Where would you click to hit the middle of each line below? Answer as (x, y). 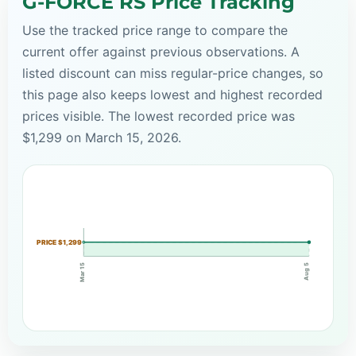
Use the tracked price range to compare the (155, 30)
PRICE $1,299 (59, 243)
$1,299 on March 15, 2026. (102, 137)
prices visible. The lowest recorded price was (159, 116)
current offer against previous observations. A (161, 51)
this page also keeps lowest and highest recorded (172, 94)
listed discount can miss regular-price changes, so (173, 73)
